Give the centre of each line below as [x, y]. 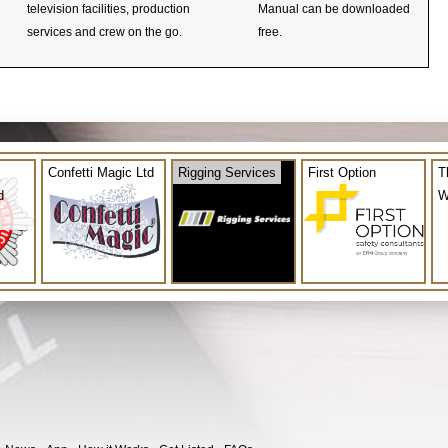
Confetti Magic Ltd [101, 172]
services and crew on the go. [104, 31]
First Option [342, 172]
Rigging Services [227, 172]
